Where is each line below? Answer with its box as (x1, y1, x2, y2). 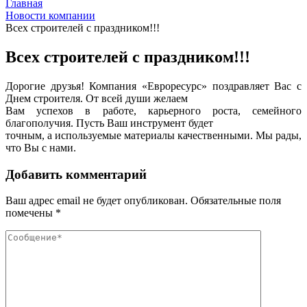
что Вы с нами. (5, 141, 76, 153)
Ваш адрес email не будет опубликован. (5, 195, 188, 207)
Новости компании (5, 10, 95, 21)
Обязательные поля (188, 195, 281, 207)
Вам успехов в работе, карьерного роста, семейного (5, 104, 302, 116)
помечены (5, 207, 56, 219)
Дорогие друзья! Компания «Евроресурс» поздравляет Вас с (5, 79, 302, 92)
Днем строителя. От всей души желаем (5, 92, 188, 104)
